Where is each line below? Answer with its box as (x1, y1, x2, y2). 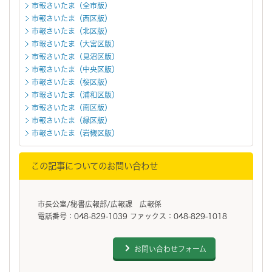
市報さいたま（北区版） (32, 27, 112, 35)
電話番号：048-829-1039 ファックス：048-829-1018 (38, 212, 227, 220)
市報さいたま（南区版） (32, 103, 112, 111)
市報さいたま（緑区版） (32, 116, 112, 124)
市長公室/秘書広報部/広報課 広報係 (38, 200, 161, 208)
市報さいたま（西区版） (32, 14, 112, 22)
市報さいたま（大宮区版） (32, 39, 119, 47)
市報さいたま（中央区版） (32, 65, 119, 73)
